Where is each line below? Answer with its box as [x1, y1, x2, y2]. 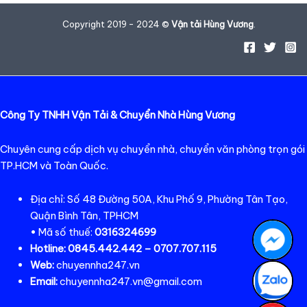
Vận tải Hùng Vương [171, 19, 254, 30]
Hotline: [29, 242, 66, 256]
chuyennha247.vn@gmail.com [57, 275, 202, 288]
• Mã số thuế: [29, 225, 95, 239]
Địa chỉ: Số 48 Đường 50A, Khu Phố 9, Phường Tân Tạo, [29, 193, 288, 206]
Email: [29, 275, 58, 288]
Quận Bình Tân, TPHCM [29, 209, 138, 223]
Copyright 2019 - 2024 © [62, 19, 171, 30]
